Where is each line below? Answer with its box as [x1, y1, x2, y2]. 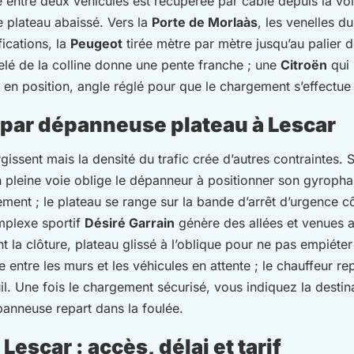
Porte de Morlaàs [152, 14, 258, 31]
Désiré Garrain [85, 215, 175, 232]
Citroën [281, 57, 327, 73]
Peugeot [70, 36, 122, 52]
